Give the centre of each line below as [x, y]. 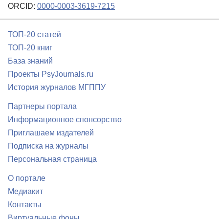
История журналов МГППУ [57, 88]
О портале [27, 178]
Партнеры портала [42, 107]
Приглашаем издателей [51, 133]
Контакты [25, 205]
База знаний [30, 61]
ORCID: [22, 6]
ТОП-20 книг [30, 48]
